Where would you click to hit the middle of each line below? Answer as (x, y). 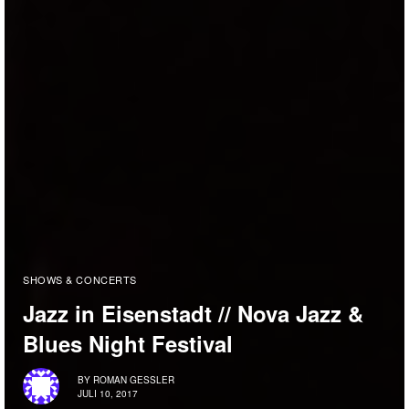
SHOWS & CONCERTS (80, 280)
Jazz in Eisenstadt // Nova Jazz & (193, 314)
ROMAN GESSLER (134, 379)
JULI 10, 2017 (108, 393)
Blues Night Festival (128, 344)
